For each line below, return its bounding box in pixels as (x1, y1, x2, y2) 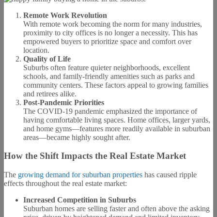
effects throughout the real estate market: (4, 179, 127, 188)
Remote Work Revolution (23, 11, 107, 19)
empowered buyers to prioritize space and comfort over (23, 37, 191, 46)
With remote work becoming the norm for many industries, (23, 19, 202, 28)
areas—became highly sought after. (23, 133, 130, 141)
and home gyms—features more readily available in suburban (23, 124, 210, 133)
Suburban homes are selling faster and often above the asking (23, 204, 210, 213)
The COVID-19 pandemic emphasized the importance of (23, 107, 197, 115)
